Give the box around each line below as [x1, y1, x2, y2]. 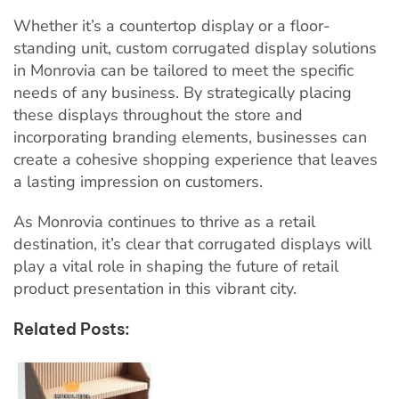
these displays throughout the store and [13, 103, 303, 126]
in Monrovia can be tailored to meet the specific [13, 59, 354, 81]
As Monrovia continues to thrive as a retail [13, 210, 315, 232]
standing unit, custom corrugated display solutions [13, 37, 377, 59]
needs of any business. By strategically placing [13, 81, 352, 103]
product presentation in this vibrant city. [13, 277, 297, 299]
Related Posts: [13, 318, 130, 339]
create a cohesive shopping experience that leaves [13, 148, 378, 170]
